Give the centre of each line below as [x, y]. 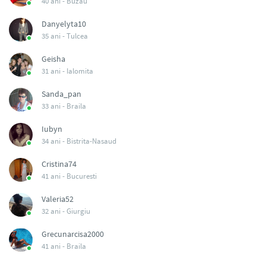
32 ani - [54, 211]
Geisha [53, 59]
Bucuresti [82, 176]
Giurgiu [78, 211]
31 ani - [54, 71]
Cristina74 [59, 164]
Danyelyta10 [64, 24]
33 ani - [54, 106]
